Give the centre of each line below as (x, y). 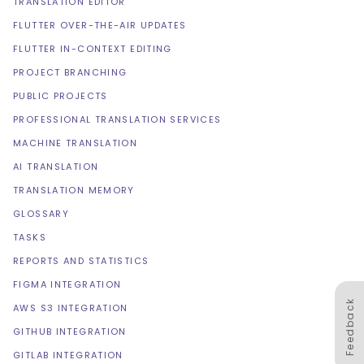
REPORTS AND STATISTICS (81, 261)
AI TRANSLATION (56, 167)
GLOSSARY (41, 214)
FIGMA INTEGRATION (67, 285)
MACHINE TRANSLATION (76, 143)
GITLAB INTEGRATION (68, 355)
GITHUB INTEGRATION (70, 332)
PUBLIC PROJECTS (61, 96)
